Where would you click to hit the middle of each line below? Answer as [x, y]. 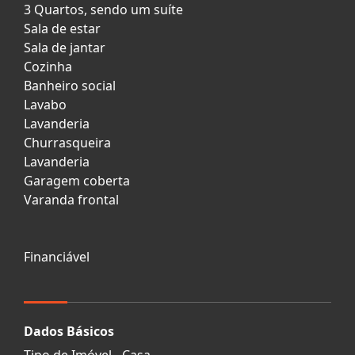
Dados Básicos [69, 331]
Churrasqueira [67, 142]
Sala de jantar [65, 47]
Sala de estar [62, 28]
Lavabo [45, 104]
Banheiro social [70, 85]
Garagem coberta [77, 180]
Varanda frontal [71, 199]
